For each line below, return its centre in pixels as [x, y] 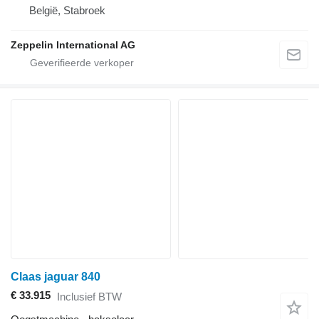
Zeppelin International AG [73, 45]
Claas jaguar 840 [56, 277]
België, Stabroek [67, 11]
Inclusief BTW [89, 296]
